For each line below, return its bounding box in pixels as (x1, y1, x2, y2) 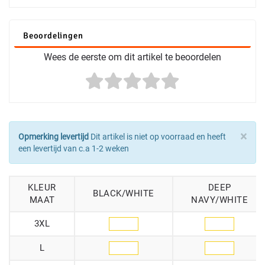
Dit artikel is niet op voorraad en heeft (89, 132, 226, 142)
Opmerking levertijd (18, 132, 89, 142)
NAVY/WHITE (191, 195, 248, 206)
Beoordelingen (23, 30, 83, 41)
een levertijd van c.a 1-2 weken (18, 144, 129, 154)
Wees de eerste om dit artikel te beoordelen (44, 51, 221, 63)
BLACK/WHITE (93, 188, 154, 199)
